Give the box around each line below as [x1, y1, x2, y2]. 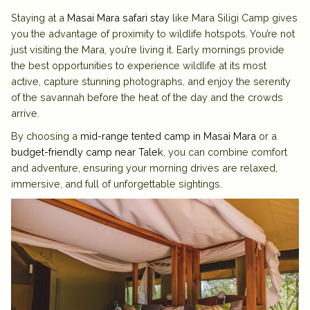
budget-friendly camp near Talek [11, 145, 163, 158]
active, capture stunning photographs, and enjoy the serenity [11, 75, 291, 87]
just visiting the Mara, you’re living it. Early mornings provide [11, 43, 284, 55]
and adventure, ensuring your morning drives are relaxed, [11, 161, 277, 174]
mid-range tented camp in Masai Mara [80, 129, 256, 142]
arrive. [11, 107, 39, 119]
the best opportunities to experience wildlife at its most [11, 59, 266, 71]
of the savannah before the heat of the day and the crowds [11, 91, 283, 103]
